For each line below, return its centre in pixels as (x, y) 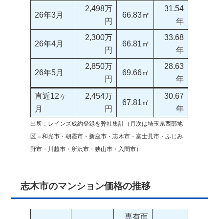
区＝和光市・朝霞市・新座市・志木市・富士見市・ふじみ (107, 137)
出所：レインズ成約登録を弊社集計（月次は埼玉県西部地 (107, 124)
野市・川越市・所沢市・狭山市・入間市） (86, 149)
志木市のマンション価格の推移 (86, 186)
